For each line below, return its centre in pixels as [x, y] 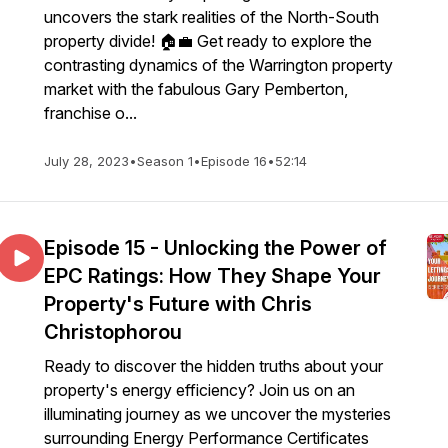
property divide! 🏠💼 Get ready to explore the [208, 41]
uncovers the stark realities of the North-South [211, 17]
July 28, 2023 [86, 161]
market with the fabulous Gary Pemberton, [196, 89]
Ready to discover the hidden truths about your [213, 366]
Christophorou [113, 332]
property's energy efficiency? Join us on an [199, 390]
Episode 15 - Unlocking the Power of [215, 248]
